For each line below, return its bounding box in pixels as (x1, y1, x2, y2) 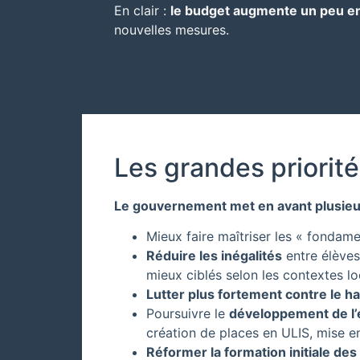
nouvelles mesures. (114, 21, 229, 38)
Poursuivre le (146, 305, 229, 321)
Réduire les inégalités (146, 247, 282, 264)
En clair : (114, 2, 170, 18)
